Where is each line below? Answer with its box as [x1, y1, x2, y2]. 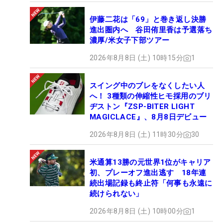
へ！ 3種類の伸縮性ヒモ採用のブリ [90, 92, 212, 101]
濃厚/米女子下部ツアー [90, 36, 170, 45]
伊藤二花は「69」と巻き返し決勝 [90, 15, 207, 24]
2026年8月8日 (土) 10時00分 [90, 207, 183, 216]
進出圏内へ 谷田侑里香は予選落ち [90, 25, 213, 35]
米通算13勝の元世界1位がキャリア [90, 158, 211, 167]
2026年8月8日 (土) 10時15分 [90, 54, 183, 62]
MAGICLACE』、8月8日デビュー [90, 112, 207, 122]
